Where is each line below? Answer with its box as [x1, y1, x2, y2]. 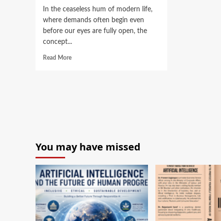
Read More [43, 55, 72, 61]
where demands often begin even [43, 17, 144, 24]
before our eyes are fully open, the [43, 28, 147, 35]
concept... [43, 38, 72, 45]
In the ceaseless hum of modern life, [43, 6, 152, 13]
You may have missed [36, 140, 141, 153]
